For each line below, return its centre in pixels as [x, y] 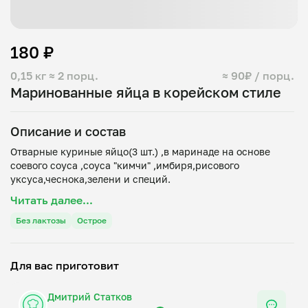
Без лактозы [41, 220]
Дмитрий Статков [90, 297]
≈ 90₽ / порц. [258, 76]
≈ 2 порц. [74, 76]
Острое [92, 220]
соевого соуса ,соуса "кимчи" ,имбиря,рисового [125, 165]
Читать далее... [52, 200]
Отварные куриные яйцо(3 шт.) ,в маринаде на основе [140, 152]
